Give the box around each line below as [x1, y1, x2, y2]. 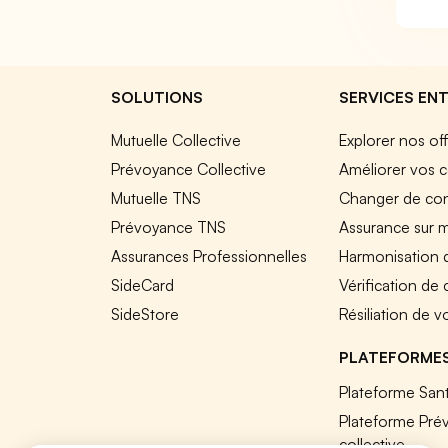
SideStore [111, 304, 179, 324]
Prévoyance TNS [111, 217, 227, 237]
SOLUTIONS [111, 87, 203, 107]
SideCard [111, 275, 174, 295]
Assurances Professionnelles [111, 246, 308, 266]
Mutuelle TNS [111, 188, 202, 208]
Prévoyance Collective [111, 159, 267, 179]
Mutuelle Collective [111, 130, 242, 150]
